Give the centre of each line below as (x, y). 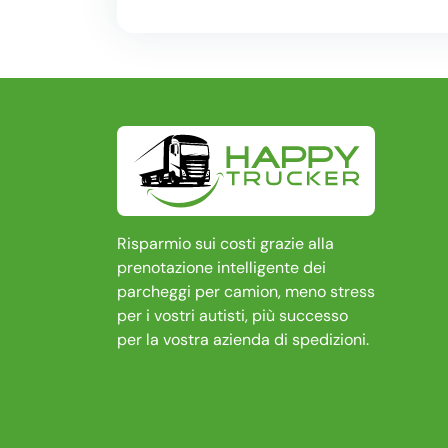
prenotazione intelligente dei (221, 268)
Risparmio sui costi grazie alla (225, 244)
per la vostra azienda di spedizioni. (243, 340)
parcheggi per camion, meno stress (246, 292)
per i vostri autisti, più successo (232, 316)
